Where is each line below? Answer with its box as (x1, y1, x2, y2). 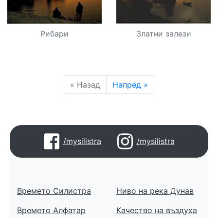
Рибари (40, 28, 69, 38)
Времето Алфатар (17, 205, 86, 215)
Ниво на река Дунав (116, 185, 194, 196)
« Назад (70, 80, 100, 90)
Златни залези (136, 28, 191, 38)
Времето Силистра (17, 185, 91, 196)
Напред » (112, 80, 148, 90)
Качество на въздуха (116, 205, 197, 215)
